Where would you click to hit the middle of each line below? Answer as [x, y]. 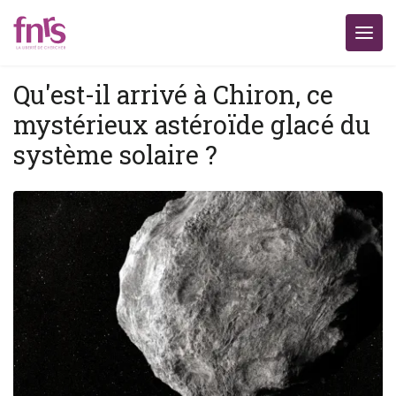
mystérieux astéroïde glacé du [192, 125]
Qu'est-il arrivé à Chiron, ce [173, 95]
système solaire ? [115, 155]
